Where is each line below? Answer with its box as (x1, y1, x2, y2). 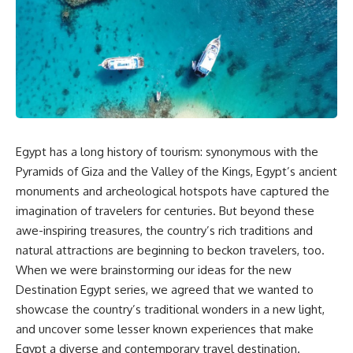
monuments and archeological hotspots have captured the (16, 183, 329, 199)
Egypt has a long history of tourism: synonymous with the (16, 143, 318, 159)
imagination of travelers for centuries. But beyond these (16, 203, 314, 218)
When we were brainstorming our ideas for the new (16, 262, 292, 277)
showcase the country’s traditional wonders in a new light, (16, 301, 325, 317)
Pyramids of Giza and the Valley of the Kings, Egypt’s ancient (16, 163, 337, 179)
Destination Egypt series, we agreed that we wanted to (16, 281, 314, 297)
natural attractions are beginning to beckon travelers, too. (16, 242, 325, 258)
